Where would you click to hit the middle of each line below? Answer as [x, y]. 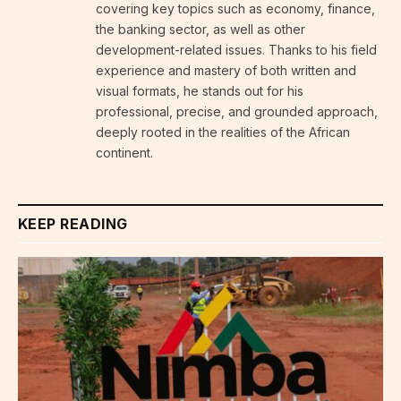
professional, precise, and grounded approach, [237, 111]
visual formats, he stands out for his [200, 90]
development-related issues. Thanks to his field [236, 49]
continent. [124, 152]
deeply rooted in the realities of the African [223, 132]
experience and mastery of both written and [226, 70]
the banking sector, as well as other [200, 29]
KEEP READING [73, 223]
